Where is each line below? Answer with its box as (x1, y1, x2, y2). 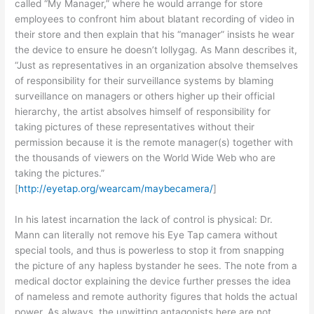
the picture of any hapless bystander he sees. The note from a (15, 259, 298, 271)
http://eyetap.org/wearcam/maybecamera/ (18, 182, 214, 194)
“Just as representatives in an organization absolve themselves (15, 59, 299, 71)
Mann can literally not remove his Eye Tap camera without (15, 228, 278, 240)
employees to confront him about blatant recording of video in (15, 13, 295, 25)
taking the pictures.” (15, 167, 105, 179)
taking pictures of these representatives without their (15, 121, 255, 132)
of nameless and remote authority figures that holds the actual (15, 290, 298, 302)
